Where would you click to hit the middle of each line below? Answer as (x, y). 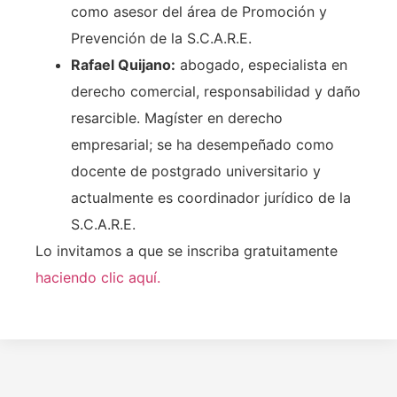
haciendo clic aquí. (98, 278)
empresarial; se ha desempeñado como (202, 145)
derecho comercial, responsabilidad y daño (216, 92)
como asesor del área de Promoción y (199, 12)
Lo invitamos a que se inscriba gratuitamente (187, 251)
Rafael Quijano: (123, 65)
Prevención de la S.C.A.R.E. (161, 39)
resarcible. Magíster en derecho (177, 118)
